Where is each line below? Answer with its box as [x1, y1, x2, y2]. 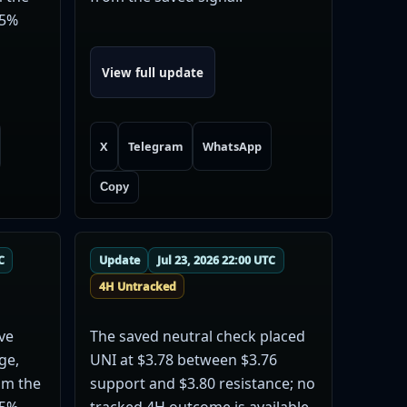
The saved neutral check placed [89, 325, 305, 346]
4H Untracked [98, 278, 176, 294]
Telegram [127, 138, 184, 155]
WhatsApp [203, 138, 263, 155]
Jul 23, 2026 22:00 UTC [157, 252, 276, 268]
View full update [101, 64, 203, 81]
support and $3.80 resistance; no [89, 372, 315, 393]
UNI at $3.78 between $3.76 [89, 349, 277, 370]
